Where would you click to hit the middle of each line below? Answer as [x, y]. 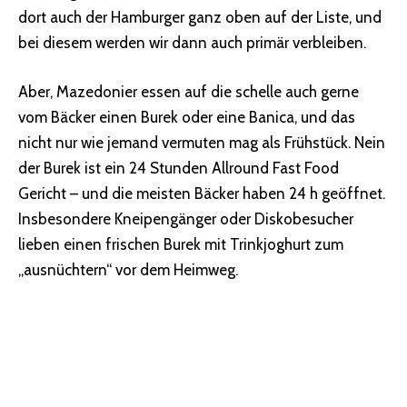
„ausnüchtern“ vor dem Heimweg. [128, 269]
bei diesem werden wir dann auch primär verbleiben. [192, 43]
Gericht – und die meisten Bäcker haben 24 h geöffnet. [202, 193]
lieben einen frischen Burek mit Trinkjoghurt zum [181, 244]
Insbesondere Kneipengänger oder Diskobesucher [186, 218]
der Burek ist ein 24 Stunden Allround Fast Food [179, 168]
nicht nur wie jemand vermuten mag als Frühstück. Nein [202, 142]
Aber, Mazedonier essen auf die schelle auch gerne [189, 91]
